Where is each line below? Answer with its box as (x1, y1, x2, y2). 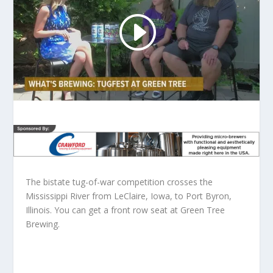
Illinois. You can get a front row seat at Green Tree (26, 204, 225, 216)
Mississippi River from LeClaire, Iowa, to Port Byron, (26, 190, 232, 202)
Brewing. (26, 218, 60, 230)
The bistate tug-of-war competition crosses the (26, 176, 213, 188)
